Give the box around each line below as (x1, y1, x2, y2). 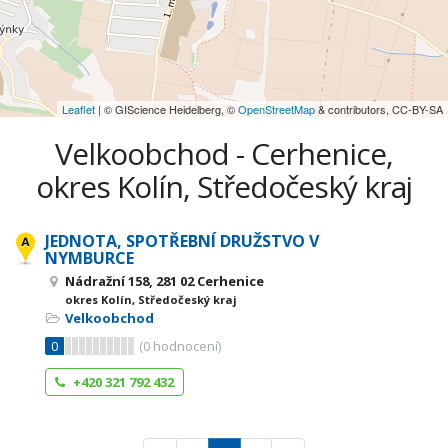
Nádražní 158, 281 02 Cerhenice (65, 272, 264, 290)
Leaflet (62, 101, 95, 117)
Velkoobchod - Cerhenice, (55, 133, 393, 174)
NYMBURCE (45, 247, 134, 269)
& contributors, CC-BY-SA (315, 101, 443, 117)
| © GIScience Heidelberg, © (95, 101, 238, 117)
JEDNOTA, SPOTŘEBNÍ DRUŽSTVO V (45, 230, 319, 252)
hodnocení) (150, 337, 221, 355)
